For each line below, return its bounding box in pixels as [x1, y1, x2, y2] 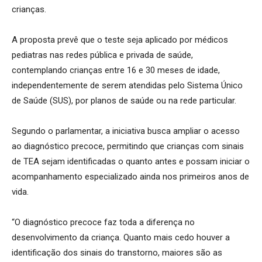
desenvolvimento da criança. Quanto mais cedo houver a [12, 232, 230, 243]
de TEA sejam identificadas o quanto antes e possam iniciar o [12, 156, 250, 167]
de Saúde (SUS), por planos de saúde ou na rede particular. [12, 95, 236, 106]
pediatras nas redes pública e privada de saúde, [12, 50, 193, 60]
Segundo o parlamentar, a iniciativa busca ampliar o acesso [12, 126, 240, 136]
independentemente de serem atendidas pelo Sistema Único [12, 80, 243, 91]
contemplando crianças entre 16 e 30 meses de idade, [12, 65, 220, 75]
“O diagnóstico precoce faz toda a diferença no [12, 217, 195, 227]
